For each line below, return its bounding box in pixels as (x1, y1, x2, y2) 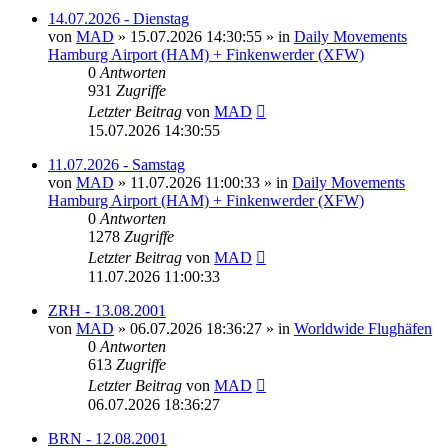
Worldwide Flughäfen (294, 319, 432, 337)
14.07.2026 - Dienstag (48, 9, 189, 27)
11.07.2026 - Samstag (48, 155, 185, 173)
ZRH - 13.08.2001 (48, 301, 166, 319)
